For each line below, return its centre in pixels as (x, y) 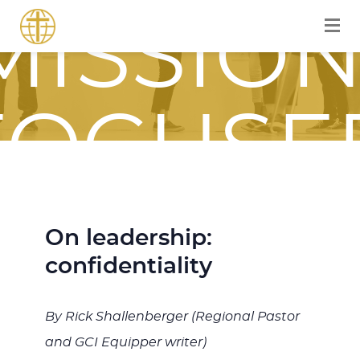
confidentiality (128, 267)
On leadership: (128, 239)
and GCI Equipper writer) (125, 343)
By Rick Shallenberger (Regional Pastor (172, 317)
